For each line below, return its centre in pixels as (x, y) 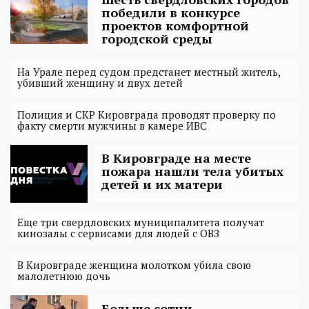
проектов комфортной (175, 25)
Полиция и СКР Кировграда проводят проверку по (147, 114)
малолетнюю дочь (64, 276)
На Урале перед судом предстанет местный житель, (149, 71)
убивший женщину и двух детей (100, 82)
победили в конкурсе (171, 12)
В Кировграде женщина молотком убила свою (134, 265)
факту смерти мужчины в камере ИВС (112, 125)
